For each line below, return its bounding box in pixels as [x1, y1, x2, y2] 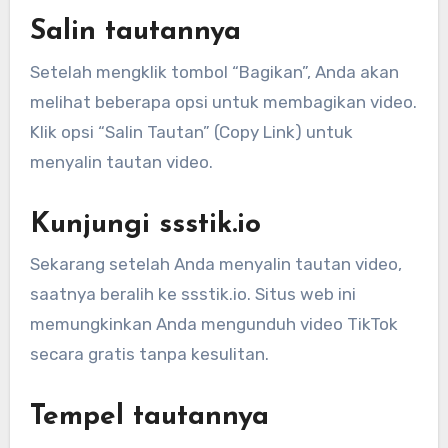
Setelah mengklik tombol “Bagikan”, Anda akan [29, 61, 399, 82]
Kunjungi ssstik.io [29, 210, 261, 239]
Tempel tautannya [29, 402, 269, 431]
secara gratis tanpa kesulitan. [29, 343, 269, 364]
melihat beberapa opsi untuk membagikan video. [29, 91, 417, 112]
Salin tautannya [29, 18, 241, 47]
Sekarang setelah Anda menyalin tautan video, [29, 253, 402, 274]
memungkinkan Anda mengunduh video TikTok [29, 313, 398, 334]
